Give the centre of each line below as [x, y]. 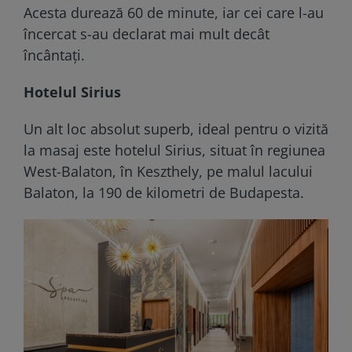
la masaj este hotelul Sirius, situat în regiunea [174, 150]
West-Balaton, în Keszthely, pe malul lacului [168, 172]
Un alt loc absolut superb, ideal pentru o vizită [176, 129]
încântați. [54, 55]
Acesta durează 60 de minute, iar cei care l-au [174, 13]
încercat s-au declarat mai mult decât [147, 34]
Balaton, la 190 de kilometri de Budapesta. [164, 193]
